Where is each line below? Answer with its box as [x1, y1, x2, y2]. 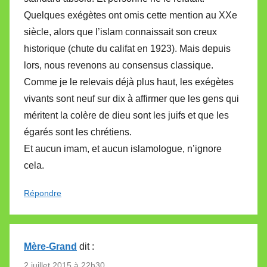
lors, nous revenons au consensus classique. [24, 60, 213, 71]
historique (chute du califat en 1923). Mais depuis [24, 44, 231, 54]
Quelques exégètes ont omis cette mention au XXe [24, 10, 237, 21]
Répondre [24, 188, 61, 198]
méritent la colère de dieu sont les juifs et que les [24, 110, 229, 121]
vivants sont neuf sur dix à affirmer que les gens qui [24, 94, 239, 104]
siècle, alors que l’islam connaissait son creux [24, 27, 217, 38]
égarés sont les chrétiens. [24, 127, 132, 138]
